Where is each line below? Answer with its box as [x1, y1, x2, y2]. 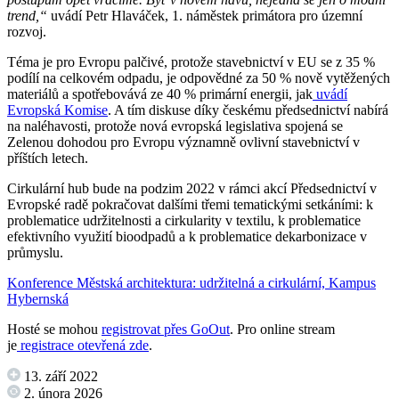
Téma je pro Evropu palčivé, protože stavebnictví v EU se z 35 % [7, 54, 375, 70]
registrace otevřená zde [17, 338, 149, 354]
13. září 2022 [20, 369, 98, 385]
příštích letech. [7, 151, 88, 167]
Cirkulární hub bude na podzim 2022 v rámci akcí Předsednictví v [7, 181, 377, 197]
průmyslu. [7, 245, 63, 261]
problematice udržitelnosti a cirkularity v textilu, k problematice [7, 213, 361, 229]
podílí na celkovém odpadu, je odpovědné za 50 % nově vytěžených [7, 70, 390, 86]
